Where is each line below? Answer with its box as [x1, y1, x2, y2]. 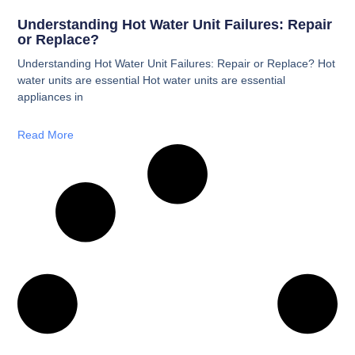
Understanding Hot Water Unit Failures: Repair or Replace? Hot [17, 56, 336, 70]
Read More [17, 128, 74, 141]
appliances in [17, 90, 84, 103]
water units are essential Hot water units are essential [17, 73, 286, 86]
